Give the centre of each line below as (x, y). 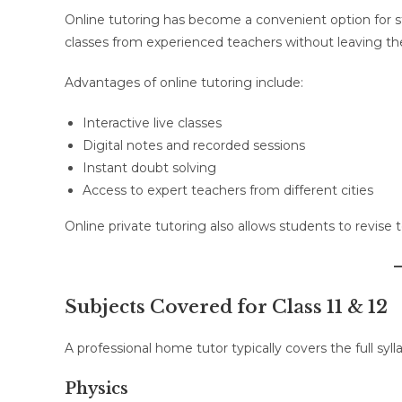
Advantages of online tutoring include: (184, 83)
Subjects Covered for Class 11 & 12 (226, 307)
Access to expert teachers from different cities (228, 190)
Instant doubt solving (149, 168)
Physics (96, 389)
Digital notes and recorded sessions (194, 145)
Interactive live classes (152, 123)
